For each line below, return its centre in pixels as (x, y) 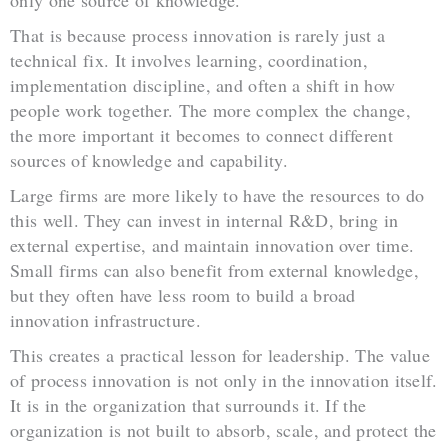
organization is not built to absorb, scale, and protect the (223, 429)
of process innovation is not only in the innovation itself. (224, 379)
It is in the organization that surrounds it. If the (188, 404)
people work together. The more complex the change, (210, 109)
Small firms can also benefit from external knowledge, (214, 269)
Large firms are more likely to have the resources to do (217, 194)
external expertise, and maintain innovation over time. (212, 244)
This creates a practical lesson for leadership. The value (220, 354)
